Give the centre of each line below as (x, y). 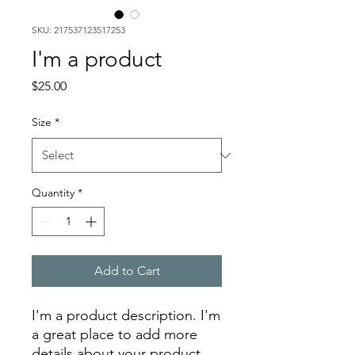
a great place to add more (115, 334)
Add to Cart (127, 271)
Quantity (53, 193)
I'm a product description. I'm (126, 315)
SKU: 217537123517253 (78, 30)
